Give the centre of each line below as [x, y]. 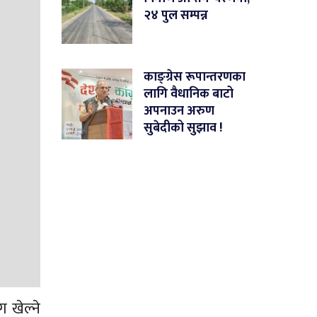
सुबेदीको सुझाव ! [183, 128]
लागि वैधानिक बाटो [189, 94]
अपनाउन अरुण [179, 111]
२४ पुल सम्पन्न [176, 16]
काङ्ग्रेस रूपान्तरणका [195, 77]
